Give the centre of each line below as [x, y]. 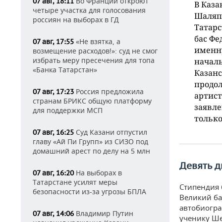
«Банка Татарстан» [65, 70]
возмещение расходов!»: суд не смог [95, 51]
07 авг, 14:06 [53, 214]
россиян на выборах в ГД [76, 20]
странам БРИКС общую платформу [92, 101]
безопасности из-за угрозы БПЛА [89, 192]
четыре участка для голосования [89, 10]
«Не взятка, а [97, 41]
